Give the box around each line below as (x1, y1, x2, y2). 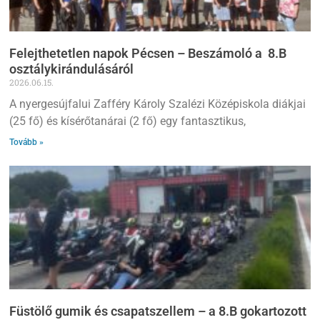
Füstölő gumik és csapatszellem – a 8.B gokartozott (9, 303, 307, 319)
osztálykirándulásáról (9, 61, 134, 76)
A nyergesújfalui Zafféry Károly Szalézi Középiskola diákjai (9, 96, 306, 111)
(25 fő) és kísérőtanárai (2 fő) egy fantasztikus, (9, 114, 246, 128)
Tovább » (9, 136, 44, 147)
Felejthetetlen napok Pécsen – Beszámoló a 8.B (9, 45, 287, 61)
